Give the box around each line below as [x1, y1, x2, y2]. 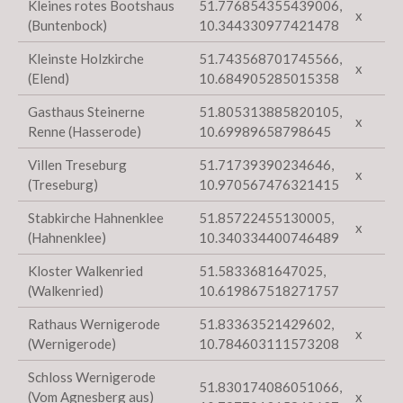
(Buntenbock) [28, 16, 108, 33]
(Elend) [28, 69, 70, 86]
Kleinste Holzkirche [28, 49, 145, 67]
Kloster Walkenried [28, 262, 144, 279]
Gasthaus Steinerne [28, 103, 146, 120]
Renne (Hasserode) [28, 122, 142, 139]
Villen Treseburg [28, 156, 128, 173]
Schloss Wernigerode [28, 368, 157, 385]
